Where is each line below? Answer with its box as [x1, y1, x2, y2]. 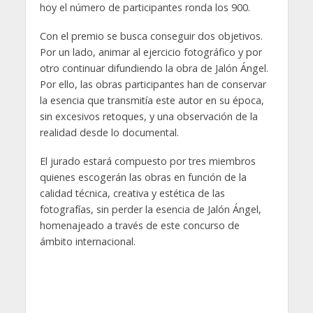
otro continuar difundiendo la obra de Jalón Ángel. [39, 61, 268, 75]
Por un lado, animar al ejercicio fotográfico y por [39, 45, 262, 59]
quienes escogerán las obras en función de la [39, 170, 247, 184]
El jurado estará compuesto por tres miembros [39, 154, 256, 168]
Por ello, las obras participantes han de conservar [39, 78, 266, 92]
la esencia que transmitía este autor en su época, [39, 94, 264, 108]
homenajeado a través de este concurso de [39, 219, 240, 233]
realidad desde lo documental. [39, 126, 179, 140]
